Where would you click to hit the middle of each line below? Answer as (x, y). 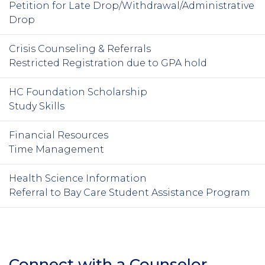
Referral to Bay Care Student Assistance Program (130, 192)
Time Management (58, 149)
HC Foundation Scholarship (79, 92)
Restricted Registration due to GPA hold (108, 63)
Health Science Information (79, 178)
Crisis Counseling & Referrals (80, 49)
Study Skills (38, 106)
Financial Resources (59, 135)
